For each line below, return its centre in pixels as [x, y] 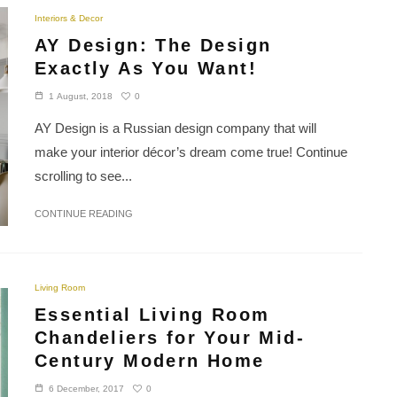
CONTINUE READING [84, 214]
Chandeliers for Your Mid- [170, 338]
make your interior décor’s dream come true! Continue [191, 152]
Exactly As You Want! [146, 69]
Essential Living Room [152, 315]
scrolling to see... [83, 176]
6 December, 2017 [86, 389]
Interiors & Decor [69, 19]
